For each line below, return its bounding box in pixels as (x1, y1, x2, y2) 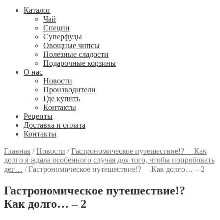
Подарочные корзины (43, 59, 116, 67)
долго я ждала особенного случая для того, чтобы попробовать (4, 156, 215, 164)
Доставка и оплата (24, 121, 85, 129)
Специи (43, 24, 70, 32)
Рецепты (24, 112, 53, 120)
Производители (43, 85, 96, 94)
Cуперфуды (43, 32, 82, 41)
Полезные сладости (43, 50, 109, 58)
